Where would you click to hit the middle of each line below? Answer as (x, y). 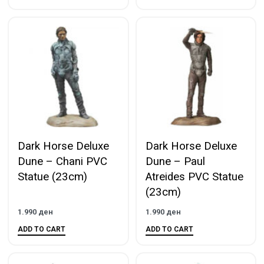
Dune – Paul (175, 161)
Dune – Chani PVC (62, 161)
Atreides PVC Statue (194, 176)
